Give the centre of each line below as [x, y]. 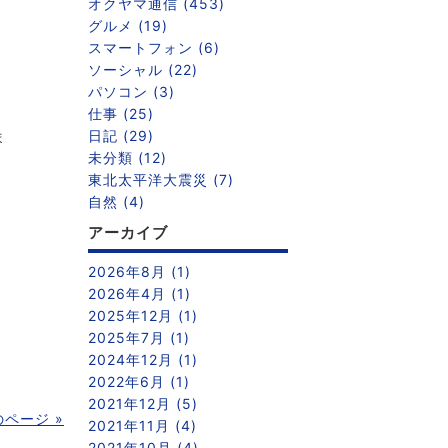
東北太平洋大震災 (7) [161, 179]
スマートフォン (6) [154, 47]
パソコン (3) [131, 91]
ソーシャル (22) [143, 69]
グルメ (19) [128, 25]
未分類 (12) [127, 157]
